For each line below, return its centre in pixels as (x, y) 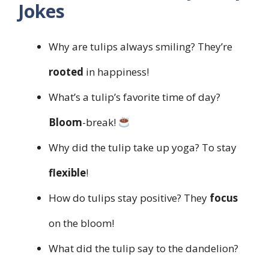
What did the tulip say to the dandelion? (144, 248)
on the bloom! (81, 223)
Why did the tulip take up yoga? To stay (143, 147)
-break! (100, 122)
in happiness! (116, 71)
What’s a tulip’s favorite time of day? (134, 97)
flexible (67, 172)
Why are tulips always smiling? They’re (141, 46)
